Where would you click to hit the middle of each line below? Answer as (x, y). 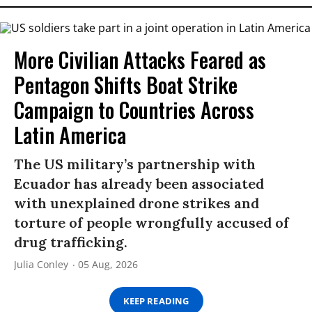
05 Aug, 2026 (108, 265)
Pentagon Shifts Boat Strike (126, 85)
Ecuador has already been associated (139, 184)
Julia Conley (41, 265)
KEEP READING (156, 301)
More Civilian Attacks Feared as (140, 60)
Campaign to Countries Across (134, 110)
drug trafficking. (71, 242)
